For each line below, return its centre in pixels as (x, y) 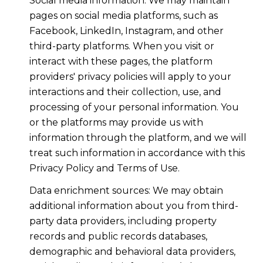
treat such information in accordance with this (137, 153)
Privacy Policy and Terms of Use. (104, 168)
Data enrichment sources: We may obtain (126, 191)
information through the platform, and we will (138, 137)
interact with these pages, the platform (121, 61)
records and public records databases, (118, 237)
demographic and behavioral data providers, (132, 252)
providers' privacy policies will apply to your (130, 76)
